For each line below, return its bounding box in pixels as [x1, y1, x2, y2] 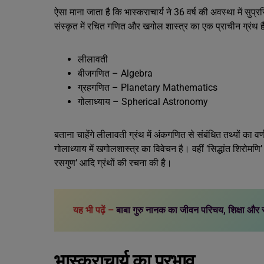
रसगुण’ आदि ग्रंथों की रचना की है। [54, 157, 172, 169]
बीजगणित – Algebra [78, 68, 153, 79]
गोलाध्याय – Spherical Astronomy [78, 96, 208, 107]
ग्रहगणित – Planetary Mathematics [78, 82, 217, 93]
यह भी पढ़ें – [73, 204, 116, 216]
